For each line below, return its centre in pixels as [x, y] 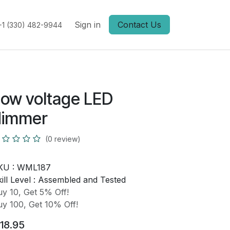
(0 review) [63, 139]
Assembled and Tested [82, 180]
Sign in [88, 25]
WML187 [34, 167]
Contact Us [139, 25]
